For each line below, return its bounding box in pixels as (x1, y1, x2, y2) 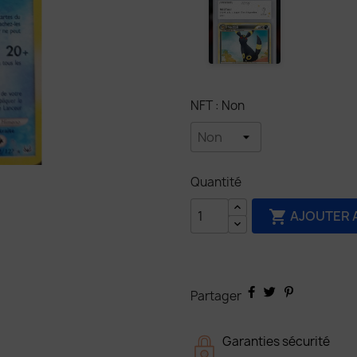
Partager (190, 287, 241, 304)
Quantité (190, 174, 241, 190)
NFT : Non (190, 97, 245, 114)
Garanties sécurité (222, 333, 330, 350)
